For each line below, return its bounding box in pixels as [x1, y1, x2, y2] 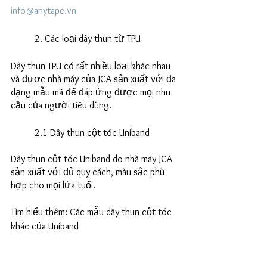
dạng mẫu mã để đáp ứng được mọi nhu [11, 86, 173, 98]
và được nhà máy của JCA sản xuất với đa [11, 73, 178, 85]
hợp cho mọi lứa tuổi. [11, 179, 98, 191]
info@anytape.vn [11, 5, 76, 16]
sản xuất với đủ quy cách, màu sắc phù [11, 166, 167, 178]
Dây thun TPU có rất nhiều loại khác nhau [11, 60, 173, 72]
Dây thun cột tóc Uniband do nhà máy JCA [11, 153, 175, 164]
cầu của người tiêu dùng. [11, 100, 114, 111]
